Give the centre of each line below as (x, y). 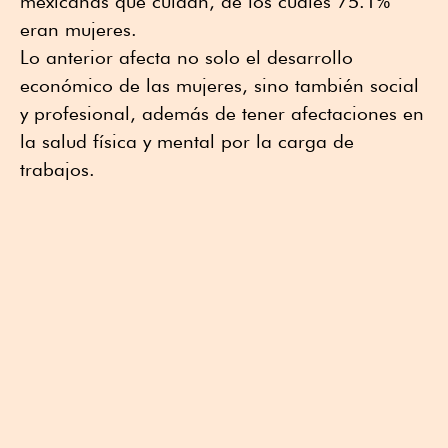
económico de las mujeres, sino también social (219, 85)
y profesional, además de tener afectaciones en (222, 113)
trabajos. (57, 169)
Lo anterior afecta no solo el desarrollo (186, 57)
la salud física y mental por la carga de (187, 141)
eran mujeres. (78, 29)
